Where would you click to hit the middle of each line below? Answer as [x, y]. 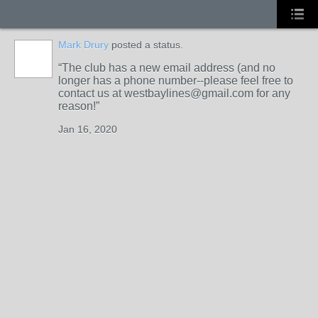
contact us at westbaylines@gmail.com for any [174, 93]
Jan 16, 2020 [88, 129]
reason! [77, 106]
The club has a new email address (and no [169, 68]
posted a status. [146, 45]
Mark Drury [83, 45]
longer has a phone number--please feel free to [176, 81]
